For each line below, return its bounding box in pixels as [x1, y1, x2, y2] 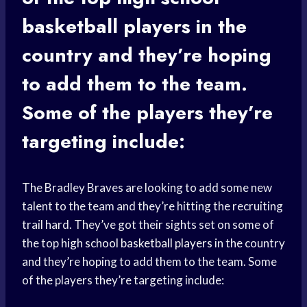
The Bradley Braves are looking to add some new [22, 180, 272, 195]
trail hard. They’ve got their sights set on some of [22, 217, 274, 232]
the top [22, 236, 61, 251]
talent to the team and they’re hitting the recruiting [22, 199, 283, 214]
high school [61, 236, 119, 251]
